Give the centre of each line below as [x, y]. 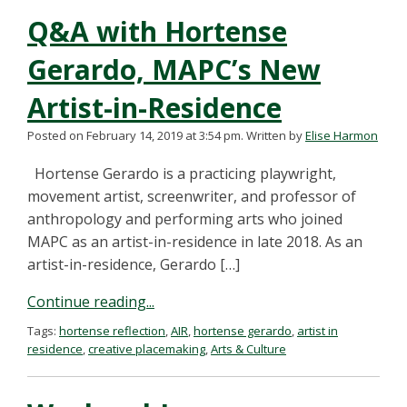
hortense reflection [112, 331]
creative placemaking [147, 349]
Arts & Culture [248, 349]
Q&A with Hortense [157, 31]
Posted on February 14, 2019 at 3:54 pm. [135, 135]
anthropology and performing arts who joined [185, 219]
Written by [276, 135]
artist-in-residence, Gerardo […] [134, 264]
